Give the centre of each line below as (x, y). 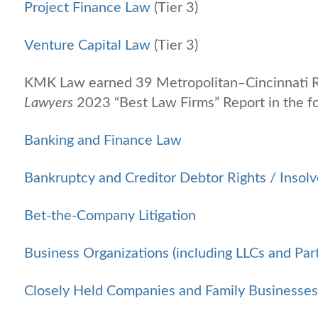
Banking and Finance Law (103, 140)
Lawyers (49, 103)
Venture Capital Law (87, 45)
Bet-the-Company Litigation (110, 215)
